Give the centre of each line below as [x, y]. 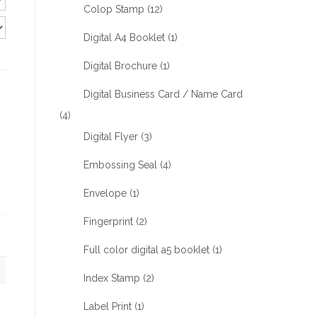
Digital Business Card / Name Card [163, 94]
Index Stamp [111, 278]
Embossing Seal [120, 165]
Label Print [107, 306]
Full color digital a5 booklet [146, 250]
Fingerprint [108, 221]
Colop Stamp [114, 9]
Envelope [105, 193]
